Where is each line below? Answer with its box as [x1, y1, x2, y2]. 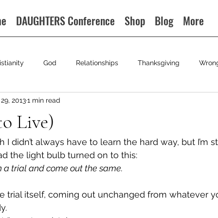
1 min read [27, 96, 60, 104]
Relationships [76, 58, 118, 67]
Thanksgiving [138, 58, 180, 67]
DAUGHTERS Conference [16, 13, 115, 28]
